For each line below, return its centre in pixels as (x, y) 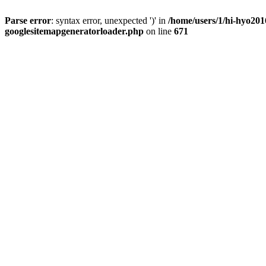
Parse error (28, 20)
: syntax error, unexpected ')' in (110, 20)
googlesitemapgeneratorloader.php (74, 31)
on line (159, 31)
